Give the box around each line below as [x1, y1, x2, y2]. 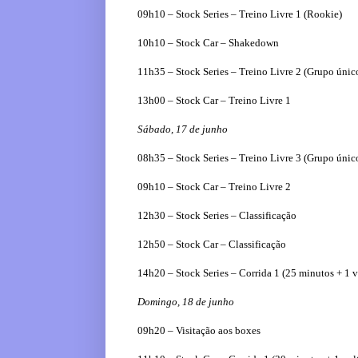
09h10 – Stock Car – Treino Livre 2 [137, 181, 291, 193]
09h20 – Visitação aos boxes [137, 324, 261, 337]
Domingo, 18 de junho [137, 296, 234, 308]
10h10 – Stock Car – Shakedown [137, 37, 279, 50]
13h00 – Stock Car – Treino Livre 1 [137, 94, 291, 107]
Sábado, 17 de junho [137, 123, 228, 136]
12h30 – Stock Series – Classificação [137, 209, 296, 222]
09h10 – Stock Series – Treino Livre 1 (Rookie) [137, 8, 342, 21]
